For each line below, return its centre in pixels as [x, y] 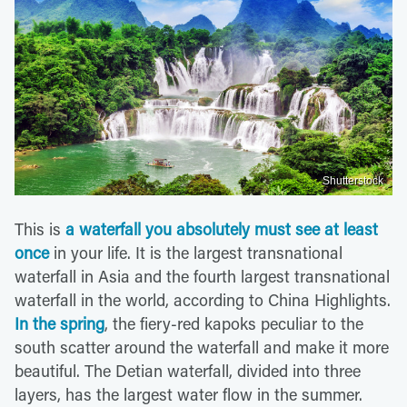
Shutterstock [353, 180]
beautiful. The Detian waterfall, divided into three [188, 370]
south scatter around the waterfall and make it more [202, 347]
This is [40, 228]
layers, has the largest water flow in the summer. [189, 394]
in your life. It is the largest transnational [196, 252]
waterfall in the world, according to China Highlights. [203, 299]
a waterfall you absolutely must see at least [222, 228]
